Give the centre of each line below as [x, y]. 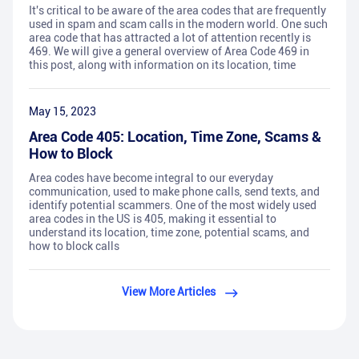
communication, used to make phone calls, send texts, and [174, 192]
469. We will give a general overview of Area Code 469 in [169, 52]
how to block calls [74, 246]
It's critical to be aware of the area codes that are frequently [177, 11]
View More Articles [168, 292]
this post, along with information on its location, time [162, 65]
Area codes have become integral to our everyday [151, 178]
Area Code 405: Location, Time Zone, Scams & [175, 137]
